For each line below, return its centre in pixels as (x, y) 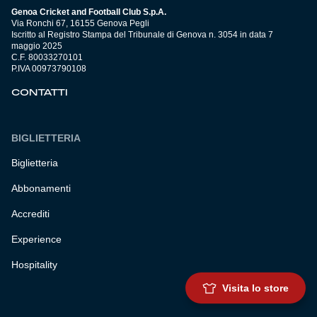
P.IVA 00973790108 (49, 69)
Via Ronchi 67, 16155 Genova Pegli (80, 24)
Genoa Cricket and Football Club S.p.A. (89, 12)
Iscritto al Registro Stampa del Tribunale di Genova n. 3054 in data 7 (142, 35)
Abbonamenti (41, 189)
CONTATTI (40, 93)
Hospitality (34, 265)
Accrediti (30, 214)
